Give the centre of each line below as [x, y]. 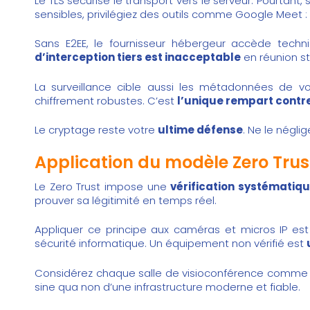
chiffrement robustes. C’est [106, 100]
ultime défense [200, 130]
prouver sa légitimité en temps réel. [126, 200]
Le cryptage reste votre [96, 130]
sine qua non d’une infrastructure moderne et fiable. [167, 286]
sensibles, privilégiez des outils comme [135, 14]
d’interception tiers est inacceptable [138, 57]
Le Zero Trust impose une [103, 186]
